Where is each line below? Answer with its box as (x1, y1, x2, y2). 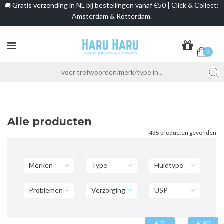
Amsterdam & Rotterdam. (72, 11, 152, 20)
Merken (28, 160, 53, 169)
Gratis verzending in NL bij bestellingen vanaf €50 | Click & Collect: (11, 1, 219, 10)
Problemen (28, 185, 63, 194)
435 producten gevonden (149, 128, 216, 136)
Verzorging (91, 185, 126, 194)
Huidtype (154, 160, 184, 169)
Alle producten (7, 115, 92, 128)
